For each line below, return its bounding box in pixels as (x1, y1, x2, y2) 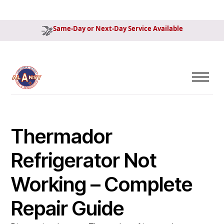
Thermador (11, 123, 113, 148)
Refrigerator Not (11, 147, 157, 172)
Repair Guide (11, 195, 124, 220)
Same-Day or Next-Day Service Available (53, 24, 183, 33)
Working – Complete (11, 171, 193, 196)
